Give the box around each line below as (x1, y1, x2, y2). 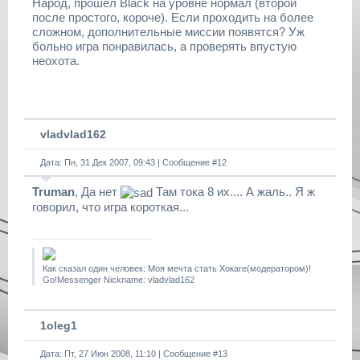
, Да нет (75, 185, 121, 198)
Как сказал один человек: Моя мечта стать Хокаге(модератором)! (43, 264, 311, 274)
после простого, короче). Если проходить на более (32, 10, 313, 24)
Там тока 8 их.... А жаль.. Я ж (153, 185, 315, 198)
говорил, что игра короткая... (32, 200, 189, 215)
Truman (32, 185, 75, 198)
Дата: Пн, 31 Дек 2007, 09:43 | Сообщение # (40, 157, 217, 167)
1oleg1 (40, 319, 77, 332)
